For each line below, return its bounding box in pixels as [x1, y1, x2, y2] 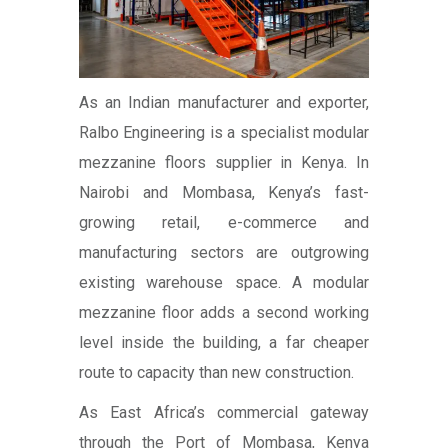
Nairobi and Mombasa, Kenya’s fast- [79, 183, 369, 203]
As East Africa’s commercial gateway [79, 403, 369, 423]
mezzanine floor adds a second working [79, 303, 369, 323]
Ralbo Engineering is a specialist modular [79, 123, 369, 143]
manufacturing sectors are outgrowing [79, 243, 369, 263]
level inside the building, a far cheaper [79, 333, 369, 353]
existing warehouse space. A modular [79, 273, 369, 293]
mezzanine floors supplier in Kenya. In [79, 153, 369, 173]
